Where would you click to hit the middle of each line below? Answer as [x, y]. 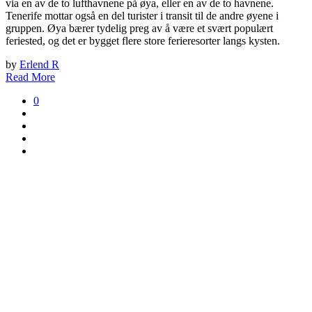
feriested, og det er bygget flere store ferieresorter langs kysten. [143, 41]
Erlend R [39, 65]
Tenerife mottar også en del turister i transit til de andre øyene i [142, 16]
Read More [30, 77]
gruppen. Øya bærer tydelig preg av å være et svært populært [139, 29]
